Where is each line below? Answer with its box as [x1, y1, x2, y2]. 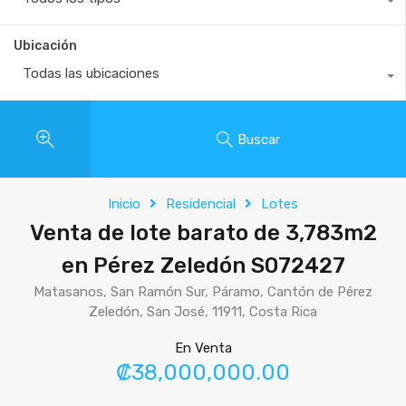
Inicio [108, 196, 140, 212]
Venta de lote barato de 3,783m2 [29, 220, 377, 246]
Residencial [166, 196, 236, 212]
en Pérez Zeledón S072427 [61, 253, 345, 278]
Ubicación [14, 38, 77, 53]
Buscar [237, 130, 280, 148]
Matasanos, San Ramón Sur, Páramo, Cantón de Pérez [34, 284, 372, 300]
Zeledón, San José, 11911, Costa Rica [89, 304, 317, 320]
